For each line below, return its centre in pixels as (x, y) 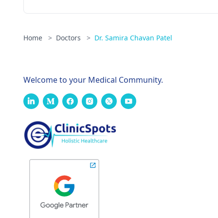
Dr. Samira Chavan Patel (133, 38)
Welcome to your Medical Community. (93, 80)
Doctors (69, 38)
